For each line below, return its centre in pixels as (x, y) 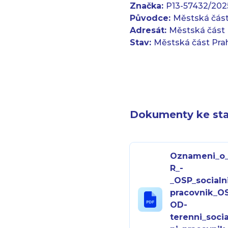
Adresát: (150, 30)
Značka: (148, 6)
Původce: (152, 18)
